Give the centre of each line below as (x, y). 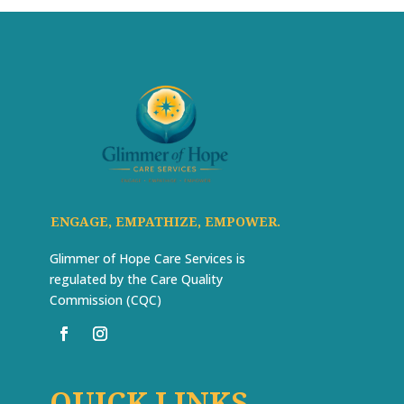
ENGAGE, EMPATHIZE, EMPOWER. (165, 221)
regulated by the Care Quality (136, 279)
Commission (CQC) (106, 299)
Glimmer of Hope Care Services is (147, 258)
